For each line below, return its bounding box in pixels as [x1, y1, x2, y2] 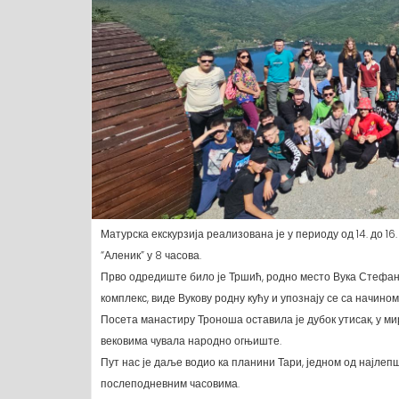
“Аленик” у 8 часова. [101, 248, 201, 264]
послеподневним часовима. [101, 376, 240, 392]
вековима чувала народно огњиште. [101, 333, 281, 349]
